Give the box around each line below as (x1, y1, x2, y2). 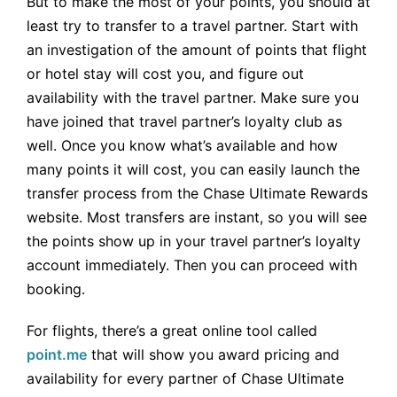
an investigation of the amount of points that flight (27, 41, 367, 59)
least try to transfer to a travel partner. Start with (27, 17, 358, 35)
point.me (27, 346, 87, 364)
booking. (27, 280, 85, 299)
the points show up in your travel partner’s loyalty (27, 232, 361, 251)
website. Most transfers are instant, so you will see (27, 208, 367, 227)
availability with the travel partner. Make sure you (27, 89, 359, 107)
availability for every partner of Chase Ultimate (27, 370, 344, 388)
